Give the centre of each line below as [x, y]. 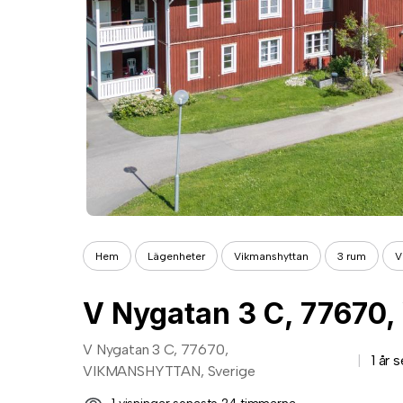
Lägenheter [176, 256]
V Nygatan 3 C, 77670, [156, 349]
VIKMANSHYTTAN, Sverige [169, 371]
